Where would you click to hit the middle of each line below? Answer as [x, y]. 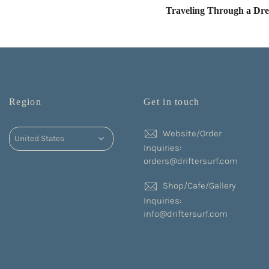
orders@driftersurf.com [191, 161]
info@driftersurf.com [186, 213]
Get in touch [172, 101]
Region [25, 101]
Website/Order [192, 133]
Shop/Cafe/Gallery [199, 186]
